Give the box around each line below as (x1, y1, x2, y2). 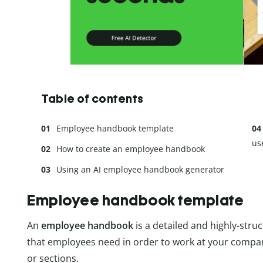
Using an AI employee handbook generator (56, 163, 224, 175)
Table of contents (41, 91, 144, 106)
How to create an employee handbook (56, 143, 205, 154)
